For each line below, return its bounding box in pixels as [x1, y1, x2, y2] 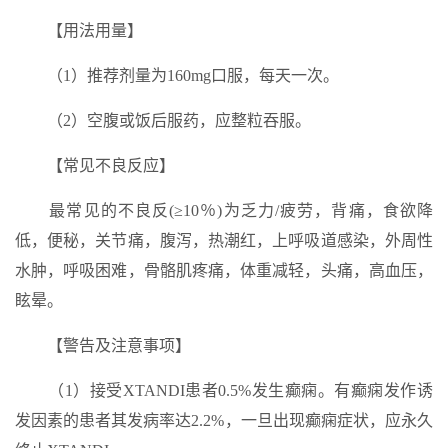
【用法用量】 [15, 22, 143, 39]
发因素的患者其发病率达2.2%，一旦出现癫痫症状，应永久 [15, 412, 433, 429]
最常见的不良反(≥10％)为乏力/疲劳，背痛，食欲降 [15, 202, 433, 219]
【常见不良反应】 [15, 157, 175, 174]
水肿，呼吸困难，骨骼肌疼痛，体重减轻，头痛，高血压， [15, 262, 433, 279]
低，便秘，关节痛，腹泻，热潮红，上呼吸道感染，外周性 [15, 232, 433, 249]
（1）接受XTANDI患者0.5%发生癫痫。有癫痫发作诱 [15, 382, 433, 399]
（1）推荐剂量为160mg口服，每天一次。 [15, 67, 339, 84]
